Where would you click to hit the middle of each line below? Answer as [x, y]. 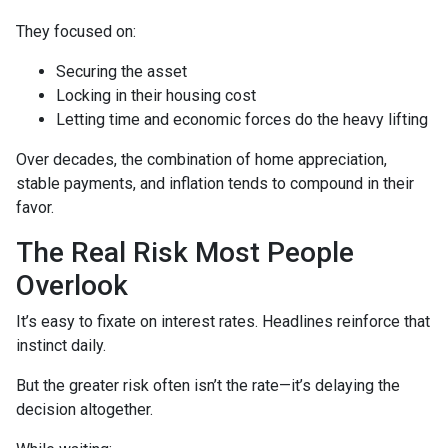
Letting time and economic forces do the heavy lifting [242, 119]
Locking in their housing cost [156, 95]
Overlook [72, 285]
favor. [35, 207]
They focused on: [76, 31]
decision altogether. [84, 409]
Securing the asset [121, 71]
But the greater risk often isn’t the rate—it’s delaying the [208, 385]
